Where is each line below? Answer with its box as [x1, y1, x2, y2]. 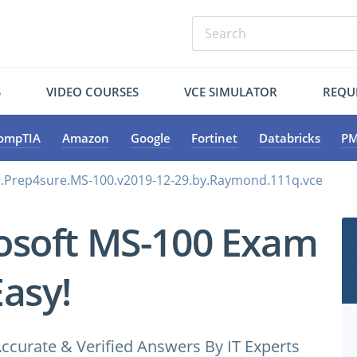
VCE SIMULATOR [183, 83, 277, 100]
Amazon [61, 130, 109, 146]
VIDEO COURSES [46, 83, 139, 100]
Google [130, 130, 171, 146]
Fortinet [191, 130, 238, 146]
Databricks [258, 130, 320, 146]
